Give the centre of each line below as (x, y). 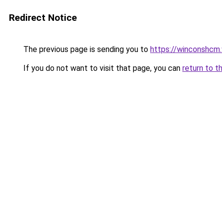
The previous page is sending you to (86, 49)
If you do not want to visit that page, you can (102, 68)
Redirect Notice (43, 18)
